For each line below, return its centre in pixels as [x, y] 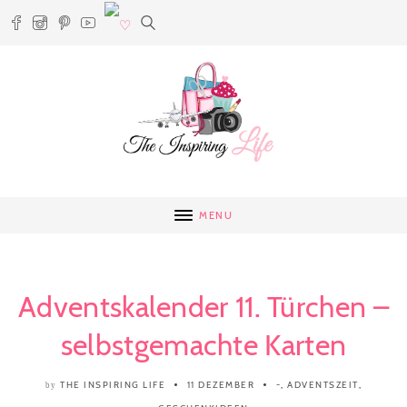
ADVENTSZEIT [323, 385]
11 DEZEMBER [221, 385]
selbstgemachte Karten [203, 345]
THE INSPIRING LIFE [113, 385]
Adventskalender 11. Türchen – [203, 307]
